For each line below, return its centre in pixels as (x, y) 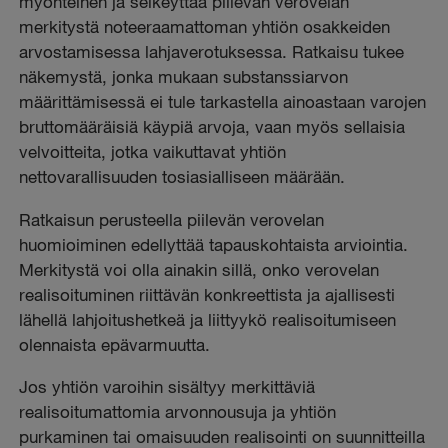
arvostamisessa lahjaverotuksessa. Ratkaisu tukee (212, 52)
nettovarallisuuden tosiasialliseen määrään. (182, 177)
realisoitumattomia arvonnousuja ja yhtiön (178, 411)
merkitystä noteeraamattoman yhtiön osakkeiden (205, 27)
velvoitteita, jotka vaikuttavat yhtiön (153, 152)
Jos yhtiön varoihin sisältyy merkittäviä (167, 386)
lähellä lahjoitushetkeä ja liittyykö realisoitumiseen (208, 319)
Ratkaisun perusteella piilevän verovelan (172, 219)
